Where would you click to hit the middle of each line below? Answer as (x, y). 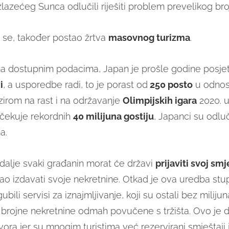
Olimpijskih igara (159, 101)
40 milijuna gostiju (113, 117)
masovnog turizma (149, 38)
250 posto (170, 85)
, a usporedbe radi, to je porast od (75, 85)
